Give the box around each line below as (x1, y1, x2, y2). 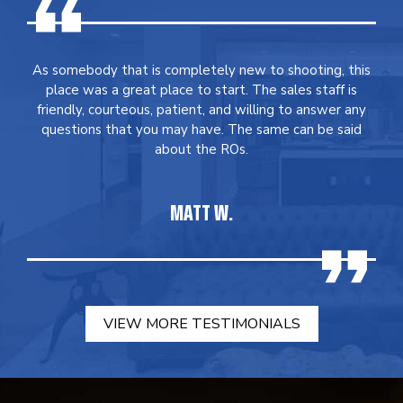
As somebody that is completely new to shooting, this (32, 61, 371, 79)
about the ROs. (155, 140, 248, 158)
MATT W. (170, 195, 233, 230)
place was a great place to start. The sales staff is (46, 81, 357, 99)
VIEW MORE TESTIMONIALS (103, 314, 300, 334)
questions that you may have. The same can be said (41, 121, 362, 139)
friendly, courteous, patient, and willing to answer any (37, 101, 366, 119)
